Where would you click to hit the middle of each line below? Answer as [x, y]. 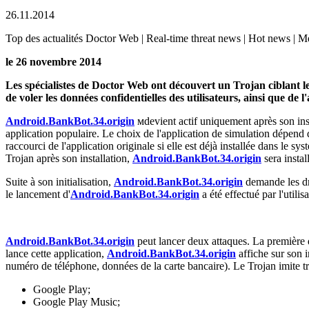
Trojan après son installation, [69, 158]
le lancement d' [38, 194]
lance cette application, [56, 253]
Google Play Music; [77, 301]
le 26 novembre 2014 [53, 61]
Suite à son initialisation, [60, 181]
